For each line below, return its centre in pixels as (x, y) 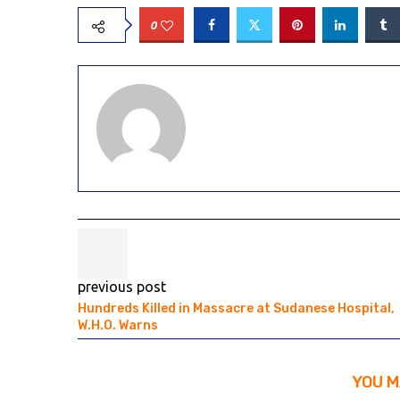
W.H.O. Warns (118, 325)
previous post (122, 287)
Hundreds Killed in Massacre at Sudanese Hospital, (236, 308)
